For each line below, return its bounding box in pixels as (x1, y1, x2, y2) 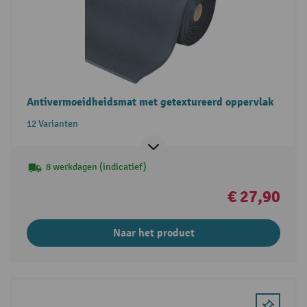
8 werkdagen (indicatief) (45, 160, 147, 173)
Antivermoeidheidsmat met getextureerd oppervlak (26, 95, 273, 109)
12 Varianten (26, 117, 78, 130)
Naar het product (112, 225, 195, 240)
